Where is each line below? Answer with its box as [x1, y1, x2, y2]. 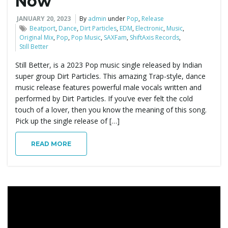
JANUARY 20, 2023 [17, 14, 71, 23]
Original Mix [19, 33, 53, 42]
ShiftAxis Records [130, 33, 179, 42]
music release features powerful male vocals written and [15, 82, 202, 92]
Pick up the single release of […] [15, 116, 120, 126]
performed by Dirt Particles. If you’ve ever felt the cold [15, 93, 193, 103]
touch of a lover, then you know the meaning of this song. [15, 104, 207, 115]
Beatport [30, 23, 55, 33]
